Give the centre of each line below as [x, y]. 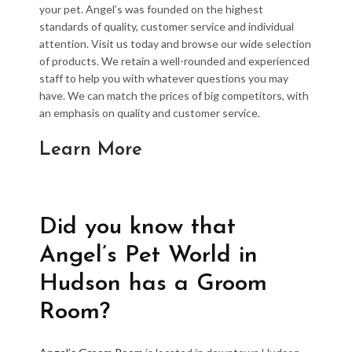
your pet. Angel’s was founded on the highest [151, 9]
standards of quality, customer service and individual [167, 27]
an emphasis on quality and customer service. [150, 113]
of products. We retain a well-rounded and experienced [174, 61]
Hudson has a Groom [153, 284]
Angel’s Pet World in [148, 256]
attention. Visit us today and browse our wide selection [175, 44]
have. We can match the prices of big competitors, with [174, 96]
